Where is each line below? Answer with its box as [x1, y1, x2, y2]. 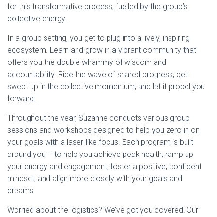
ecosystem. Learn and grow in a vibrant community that [7, 46, 196, 55]
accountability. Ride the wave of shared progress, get [7, 70, 187, 79]
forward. [7, 94, 36, 104]
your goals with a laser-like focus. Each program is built [7, 138, 193, 147]
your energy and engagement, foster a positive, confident [7, 162, 201, 171]
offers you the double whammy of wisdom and [7, 58, 166, 67]
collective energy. [7, 14, 67, 24]
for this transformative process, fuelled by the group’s [7, 2, 187, 12]
